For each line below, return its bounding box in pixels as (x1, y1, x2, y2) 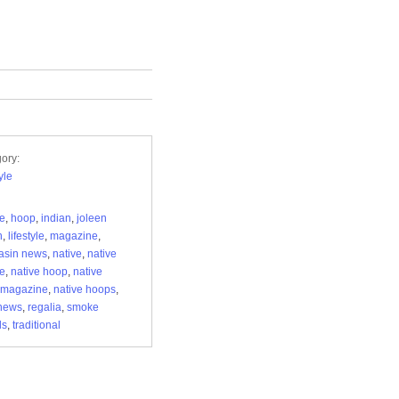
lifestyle (8, 230, 45, 242)
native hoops (53, 283, 116, 296)
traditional (12, 319, 61, 331)
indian (41, 212, 71, 224)
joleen (77, 212, 107, 224)
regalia (28, 301, 61, 313)
